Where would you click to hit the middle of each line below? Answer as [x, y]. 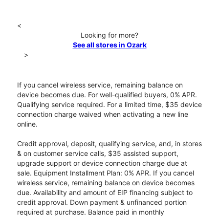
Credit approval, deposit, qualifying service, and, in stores [109, 144]
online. [27, 124]
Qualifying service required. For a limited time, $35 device [109, 105]
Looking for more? [109, 35]
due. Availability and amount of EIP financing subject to [105, 193]
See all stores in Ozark [109, 45]
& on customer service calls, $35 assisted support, [98, 153]
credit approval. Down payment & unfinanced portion [102, 202]
